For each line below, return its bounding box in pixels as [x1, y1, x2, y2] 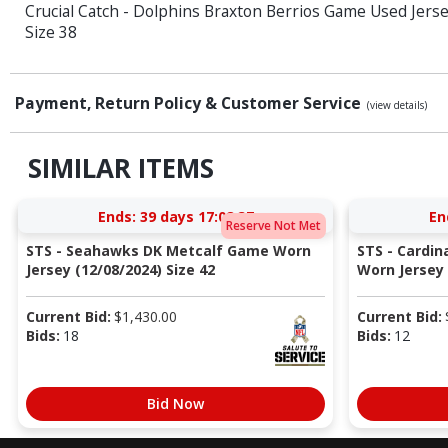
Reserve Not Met [225, 217, 321, 235]
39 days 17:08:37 [139, 206, 254, 226]
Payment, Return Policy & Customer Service [15, 92, 365, 115]
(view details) [367, 98, 427, 113]
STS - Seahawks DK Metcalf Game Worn [25, 240, 311, 260]
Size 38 [25, 21, 77, 44]
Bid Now [147, 393, 204, 413]
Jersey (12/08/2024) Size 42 [25, 259, 215, 279]
